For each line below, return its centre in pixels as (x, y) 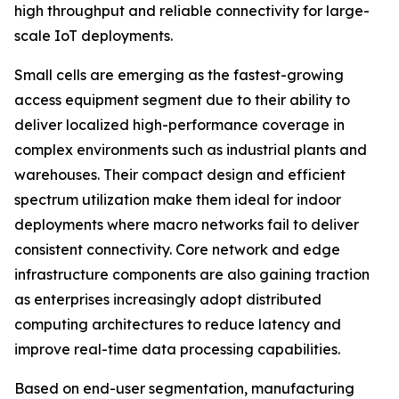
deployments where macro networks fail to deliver (187, 225)
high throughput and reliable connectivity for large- (192, 11)
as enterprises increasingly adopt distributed (168, 300)
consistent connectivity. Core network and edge (177, 250)
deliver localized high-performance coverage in (179, 125)
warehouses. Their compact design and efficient (180, 175)
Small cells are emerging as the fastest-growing (179, 75)
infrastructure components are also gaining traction (192, 275)
